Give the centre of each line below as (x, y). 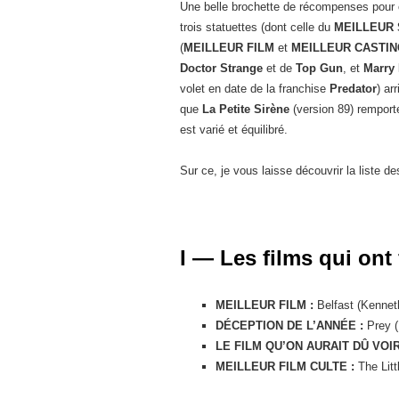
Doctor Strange (221, 68)
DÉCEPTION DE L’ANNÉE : (289, 325)
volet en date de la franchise (255, 88)
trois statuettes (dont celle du (257, 27)
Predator (353, 88)
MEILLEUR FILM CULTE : (285, 366)
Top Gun (319, 68)
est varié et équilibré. (234, 129)
